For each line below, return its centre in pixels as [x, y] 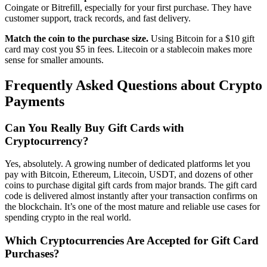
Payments [35, 101]
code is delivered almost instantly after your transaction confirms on [131, 196]
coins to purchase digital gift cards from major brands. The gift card [131, 185]
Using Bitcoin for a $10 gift [201, 38]
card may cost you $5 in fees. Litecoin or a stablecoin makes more [128, 49]
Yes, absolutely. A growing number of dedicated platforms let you [128, 164]
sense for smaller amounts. [54, 60]
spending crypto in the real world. [68, 218]
